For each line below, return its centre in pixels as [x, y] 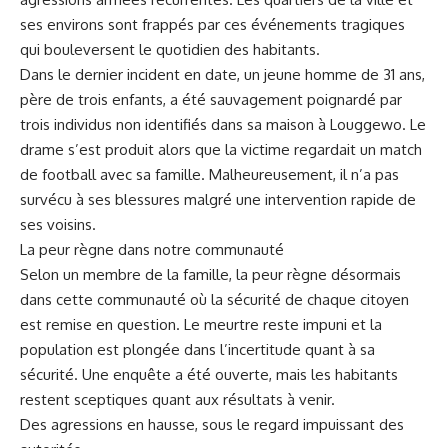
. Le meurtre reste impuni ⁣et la [279, 324]
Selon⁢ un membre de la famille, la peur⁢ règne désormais [210, 274]
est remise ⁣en [68, 324]
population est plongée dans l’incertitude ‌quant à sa [197, 349]
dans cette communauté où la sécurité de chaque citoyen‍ [214, 299]
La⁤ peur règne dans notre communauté [152, 249]
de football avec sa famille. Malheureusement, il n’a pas [209, 174]
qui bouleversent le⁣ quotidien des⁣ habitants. [170, 49]
